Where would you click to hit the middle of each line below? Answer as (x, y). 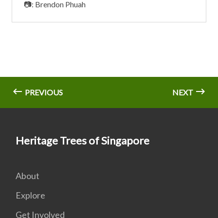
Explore (30, 195)
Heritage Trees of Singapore (82, 140)
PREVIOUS (43, 92)
